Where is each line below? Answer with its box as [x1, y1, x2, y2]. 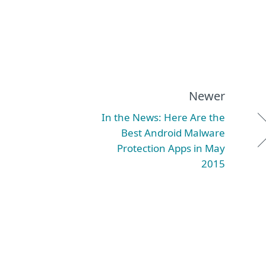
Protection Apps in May [117, 141, 225, 155]
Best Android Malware [121, 126, 225, 140]
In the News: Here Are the [102, 110, 225, 124]
